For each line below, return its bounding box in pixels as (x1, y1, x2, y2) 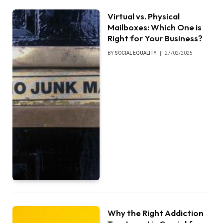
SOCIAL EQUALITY (114, 50, 157, 56)
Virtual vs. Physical (108, 10, 180, 21)
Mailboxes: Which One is (108, 21, 202, 32)
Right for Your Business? (108, 32, 203, 43)
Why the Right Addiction (108, 208, 204, 219)
